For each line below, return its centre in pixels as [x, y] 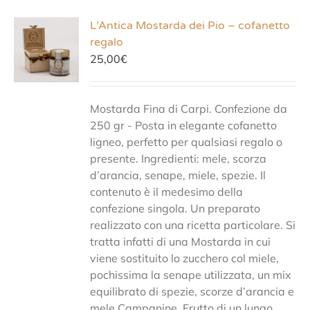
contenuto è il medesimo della [167, 192]
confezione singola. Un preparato [175, 208]
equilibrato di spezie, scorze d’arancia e [192, 291]
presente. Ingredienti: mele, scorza [179, 158]
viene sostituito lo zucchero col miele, [185, 258]
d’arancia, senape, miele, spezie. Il [178, 175]
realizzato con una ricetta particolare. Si [193, 225]
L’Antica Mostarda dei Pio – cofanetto [190, 26]
